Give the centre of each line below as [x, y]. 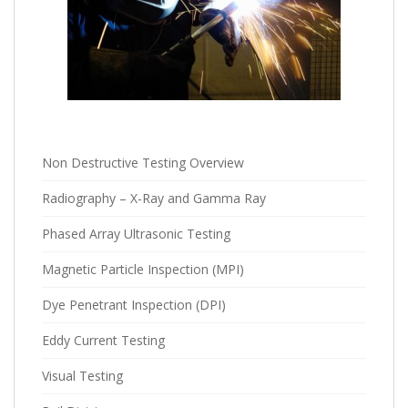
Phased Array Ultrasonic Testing [136, 234]
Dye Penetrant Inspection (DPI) [134, 305]
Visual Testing [82, 376]
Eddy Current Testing [103, 341]
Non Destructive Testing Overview [143, 163]
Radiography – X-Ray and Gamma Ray [154, 199]
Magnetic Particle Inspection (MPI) [143, 270]
